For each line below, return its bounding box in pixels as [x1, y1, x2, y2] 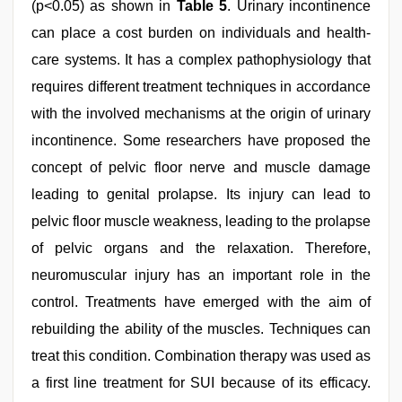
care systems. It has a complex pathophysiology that [31, 52, 371, 67]
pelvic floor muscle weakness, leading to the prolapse [31, 214, 371, 229]
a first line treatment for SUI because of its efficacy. [31, 375, 371, 390]
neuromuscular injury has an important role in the [31, 267, 371, 283]
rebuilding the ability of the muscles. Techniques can [31, 321, 371, 336]
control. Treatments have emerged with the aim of [31, 294, 371, 310]
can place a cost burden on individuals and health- [31, 25, 371, 40]
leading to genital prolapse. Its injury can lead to [31, 187, 371, 202]
